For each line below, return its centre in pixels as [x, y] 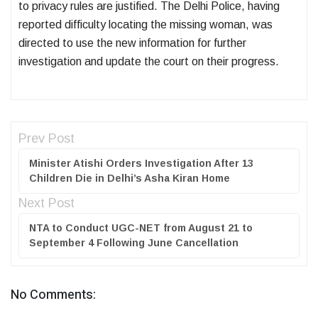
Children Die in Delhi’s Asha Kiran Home [130, 179]
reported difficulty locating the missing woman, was [146, 25]
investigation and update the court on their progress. [149, 62]
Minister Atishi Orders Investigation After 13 [141, 164]
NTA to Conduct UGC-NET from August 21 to [141, 228]
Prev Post [46, 139]
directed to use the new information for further [132, 43]
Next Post [46, 203]
